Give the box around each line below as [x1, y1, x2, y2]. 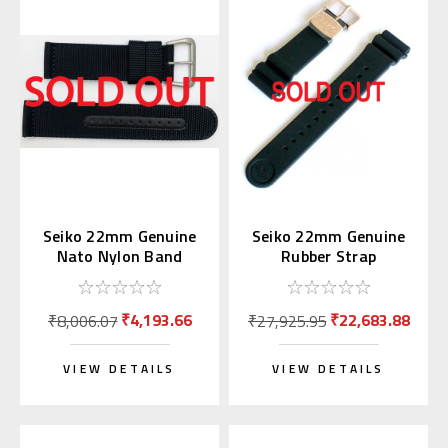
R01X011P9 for [272, 264, 385, 289]
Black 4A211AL [64, 264, 175, 289]
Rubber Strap [281, 244, 376, 269]
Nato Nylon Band [56, 244, 183, 269]
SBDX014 [295, 284, 362, 309]
